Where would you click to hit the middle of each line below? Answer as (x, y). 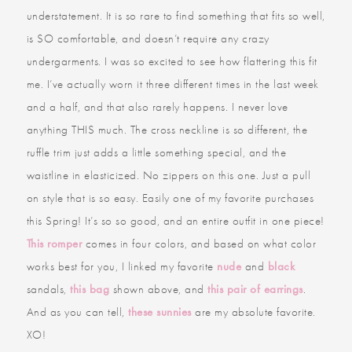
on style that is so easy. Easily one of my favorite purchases (170, 198)
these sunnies (160, 312)
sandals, (48, 289)
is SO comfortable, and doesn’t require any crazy (148, 38)
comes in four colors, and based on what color (199, 243)
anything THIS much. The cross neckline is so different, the (167, 129)
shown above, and (159, 289)
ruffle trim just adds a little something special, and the (156, 152)
